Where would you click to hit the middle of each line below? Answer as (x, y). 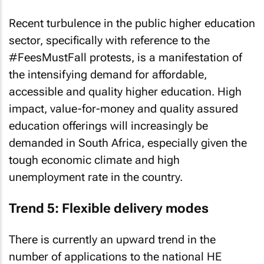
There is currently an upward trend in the (112, 240)
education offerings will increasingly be (108, 126)
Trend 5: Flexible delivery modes (109, 208)
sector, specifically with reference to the (109, 40)
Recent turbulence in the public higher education (132, 23)
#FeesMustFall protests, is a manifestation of (126, 57)
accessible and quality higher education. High (125, 92)
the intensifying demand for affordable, (108, 75)
